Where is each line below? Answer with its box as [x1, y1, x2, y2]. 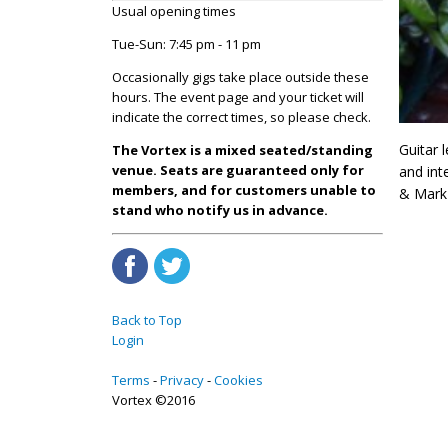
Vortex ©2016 [112, 390, 195, 409]
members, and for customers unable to [112, 180, 376, 199]
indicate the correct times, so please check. [112, 107, 371, 126]
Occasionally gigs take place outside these [112, 67, 369, 86]
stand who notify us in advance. [112, 200, 328, 219]
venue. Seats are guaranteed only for [112, 160, 364, 179]
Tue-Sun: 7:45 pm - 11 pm [112, 34, 261, 53]
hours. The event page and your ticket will [112, 87, 364, 106]
